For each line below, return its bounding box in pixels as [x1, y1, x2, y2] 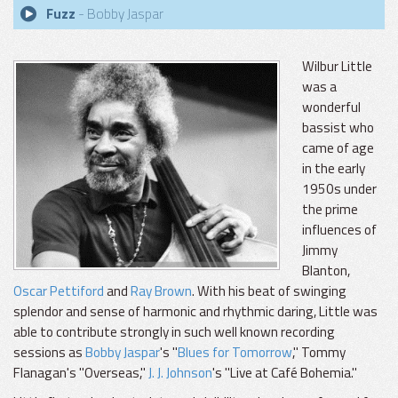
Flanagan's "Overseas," [13, 362, 148, 383]
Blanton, [302, 260, 350, 281]
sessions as [13, 342, 85, 362]
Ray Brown [131, 281, 192, 301]
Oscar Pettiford [13, 281, 104, 301]
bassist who [302, 117, 374, 138]
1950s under [302, 179, 377, 199]
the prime [302, 199, 358, 219]
